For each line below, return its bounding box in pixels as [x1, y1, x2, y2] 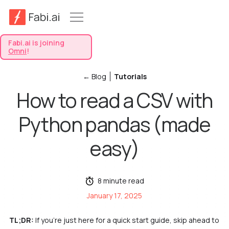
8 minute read [97, 176, 144, 186]
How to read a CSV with [16, 86, 213, 114]
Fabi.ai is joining [8, 37, 64, 48]
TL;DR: [9, 215, 35, 225]
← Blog [82, 72, 106, 81]
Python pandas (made [18, 110, 211, 138]
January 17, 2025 [87, 191, 142, 200]
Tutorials [113, 72, 147, 81]
